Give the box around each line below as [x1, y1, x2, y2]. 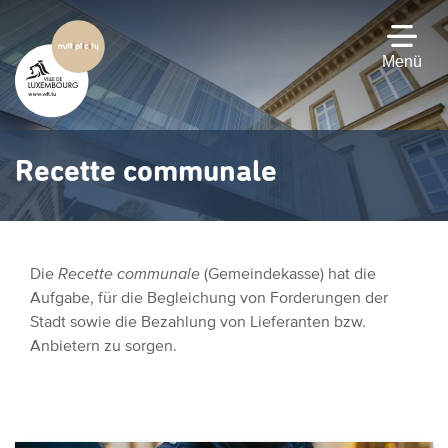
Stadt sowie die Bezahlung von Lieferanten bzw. [30, 312, 366, 330]
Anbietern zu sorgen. [30, 336, 177, 354]
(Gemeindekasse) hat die [200, 264, 376, 282]
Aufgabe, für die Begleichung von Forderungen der [30, 288, 388, 306]
